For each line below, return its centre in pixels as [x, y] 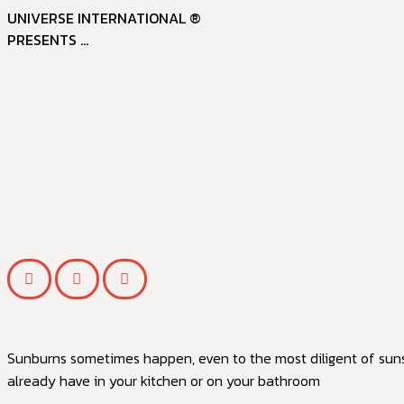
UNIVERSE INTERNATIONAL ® [104, 18]
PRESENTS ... [48, 40]
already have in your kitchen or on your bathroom [164, 381]
